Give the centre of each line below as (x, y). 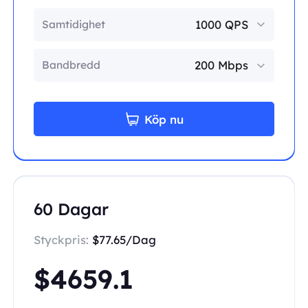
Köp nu (164, 119)
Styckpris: (63, 240)
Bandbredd (71, 65)
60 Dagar (71, 209)
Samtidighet (73, 24)
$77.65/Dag (124, 240)
